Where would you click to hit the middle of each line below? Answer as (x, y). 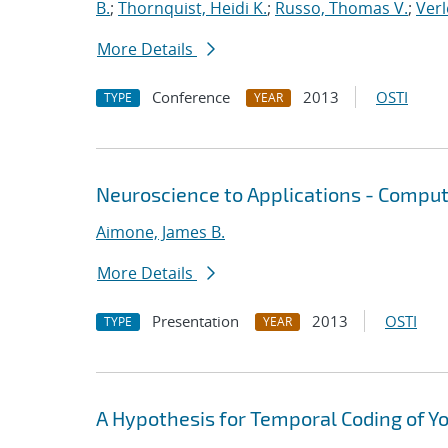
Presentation (195, 321)
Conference (191, 97)
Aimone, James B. (160, 232)
